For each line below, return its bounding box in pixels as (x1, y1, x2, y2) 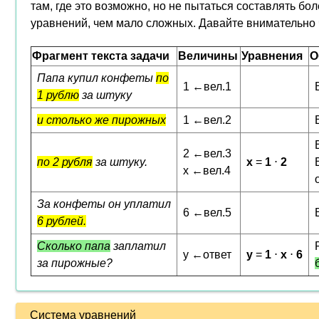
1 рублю (37, 89, 79, 101)
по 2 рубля (37, 156, 93, 168)
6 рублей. (37, 215, 86, 227)
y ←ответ (183, 249, 234, 261)
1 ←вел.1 (183, 80, 234, 93)
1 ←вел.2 (183, 114, 234, 126)
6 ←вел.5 (183, 206, 234, 219)
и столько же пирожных (37, 114, 166, 126)
